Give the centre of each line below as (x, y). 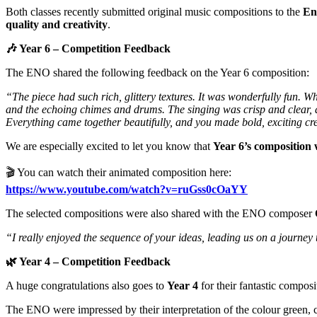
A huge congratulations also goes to (86, 285)
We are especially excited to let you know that (109, 146)
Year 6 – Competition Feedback (94, 48)
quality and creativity (57, 24)
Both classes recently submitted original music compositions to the (154, 11)
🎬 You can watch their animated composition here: (119, 172)
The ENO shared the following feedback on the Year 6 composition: (157, 72)
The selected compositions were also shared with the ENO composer (160, 213)
